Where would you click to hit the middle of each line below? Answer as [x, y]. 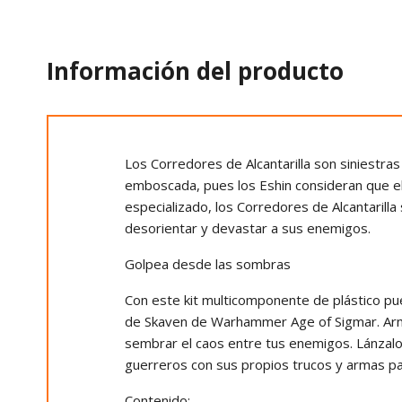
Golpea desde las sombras [208, 264]
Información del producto [195, 71]
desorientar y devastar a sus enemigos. [248, 228]
